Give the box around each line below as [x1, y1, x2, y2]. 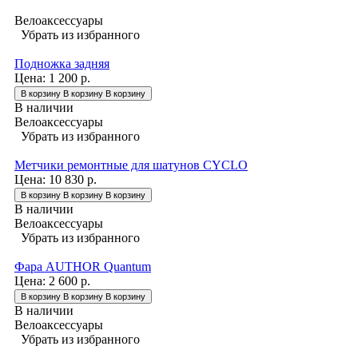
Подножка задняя [14, 56, 109, 70]
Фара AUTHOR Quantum [14, 259, 151, 273]
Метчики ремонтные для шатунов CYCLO [14, 157, 248, 172]
